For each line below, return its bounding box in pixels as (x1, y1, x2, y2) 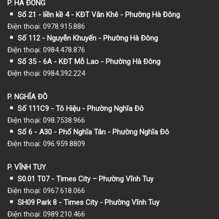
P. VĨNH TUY (7, 162, 46, 172)
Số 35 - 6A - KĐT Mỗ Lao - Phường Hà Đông (16, 57, 161, 66)
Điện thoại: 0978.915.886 (7, 22, 85, 31)
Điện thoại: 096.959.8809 (7, 139, 85, 148)
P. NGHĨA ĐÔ (7, 92, 47, 101)
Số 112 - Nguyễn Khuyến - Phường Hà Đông (16, 33, 158, 43)
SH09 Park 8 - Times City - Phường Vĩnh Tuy (16, 197, 160, 207)
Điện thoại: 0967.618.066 (7, 186, 85, 195)
